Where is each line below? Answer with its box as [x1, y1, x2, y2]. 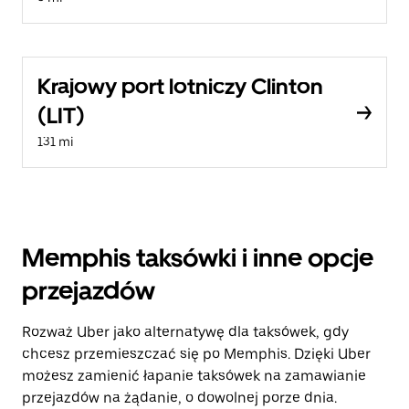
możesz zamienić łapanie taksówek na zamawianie [22, 367, 366, 384]
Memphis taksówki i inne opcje [22, 242, 373, 273]
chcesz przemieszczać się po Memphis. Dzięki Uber [22, 345, 371, 362]
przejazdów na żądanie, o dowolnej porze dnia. [22, 389, 337, 406]
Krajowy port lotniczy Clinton [37, 73, 323, 100]
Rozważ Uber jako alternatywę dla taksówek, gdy [22, 323, 349, 341]
